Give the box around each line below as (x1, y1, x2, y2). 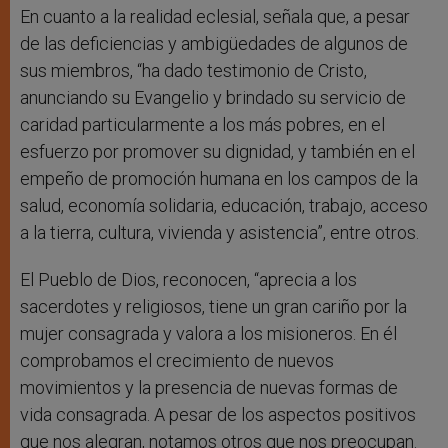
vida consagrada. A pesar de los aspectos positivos (20, 404, 416, 426)
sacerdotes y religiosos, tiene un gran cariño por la (20, 296, 407, 318)
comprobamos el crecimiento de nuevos (20, 350, 334, 372)
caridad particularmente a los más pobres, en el (20, 114, 385, 136)
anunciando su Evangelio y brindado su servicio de (20, 87, 406, 109)
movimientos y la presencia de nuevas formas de (20, 377, 398, 399)
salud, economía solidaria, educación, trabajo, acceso (20, 195, 428, 217)
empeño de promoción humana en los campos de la (20, 168, 418, 190)
